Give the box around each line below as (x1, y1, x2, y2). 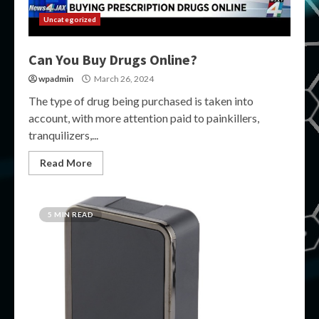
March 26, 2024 (93, 73, 154, 84)
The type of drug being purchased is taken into (28, 94, 253, 108)
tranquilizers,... (28, 128, 98, 142)
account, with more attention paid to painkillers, (28, 111, 259, 125)
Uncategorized (43, 15, 97, 23)
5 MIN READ (48, 210, 93, 219)
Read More (40, 157, 92, 169)
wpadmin (38, 73, 73, 84)
